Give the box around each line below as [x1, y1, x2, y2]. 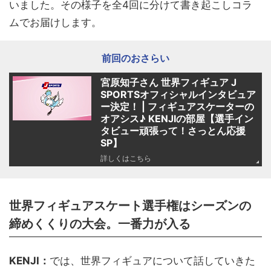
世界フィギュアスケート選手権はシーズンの [9, 198, 251, 213]
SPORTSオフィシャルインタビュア [100, 88, 256, 100]
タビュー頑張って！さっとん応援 [100, 125, 246, 137]
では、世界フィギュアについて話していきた [50, 255, 255, 267]
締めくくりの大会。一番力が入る [9, 217, 191, 231]
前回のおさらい [102, 52, 169, 64]
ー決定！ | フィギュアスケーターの [100, 100, 254, 113]
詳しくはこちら [100, 154, 151, 163]
